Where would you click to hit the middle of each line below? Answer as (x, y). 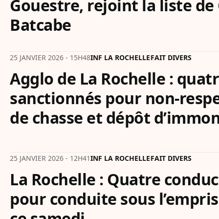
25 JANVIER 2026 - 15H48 (50, 57)
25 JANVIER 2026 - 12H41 (50, 158)
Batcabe (41, 25)
